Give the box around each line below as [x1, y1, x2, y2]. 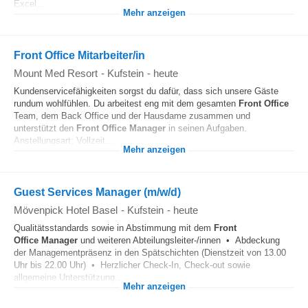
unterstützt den [14, 123, 76, 133]
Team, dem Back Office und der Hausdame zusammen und [14, 111, 250, 121]
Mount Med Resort [14, 67, 98, 79]
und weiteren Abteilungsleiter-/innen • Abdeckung [78, 235, 280, 245]
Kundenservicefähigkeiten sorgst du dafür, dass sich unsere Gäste [14, 86, 278, 96]
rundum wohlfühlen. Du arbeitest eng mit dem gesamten [14, 98, 239, 109]
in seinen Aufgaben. [166, 123, 247, 133]
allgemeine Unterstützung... [14, 272, 123, 283]
